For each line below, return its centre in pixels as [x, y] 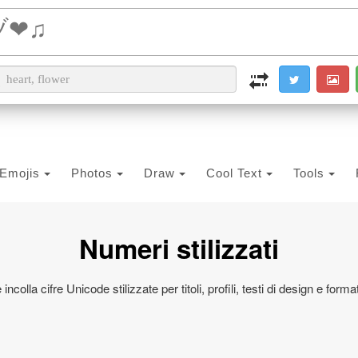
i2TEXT [217, 23]
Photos [94, 173]
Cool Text [236, 173]
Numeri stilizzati [179, 248]
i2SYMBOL [278, 24]
